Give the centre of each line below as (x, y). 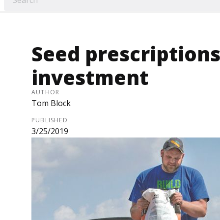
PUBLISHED (50, 120)
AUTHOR (46, 92)
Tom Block (51, 103)
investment (90, 78)
